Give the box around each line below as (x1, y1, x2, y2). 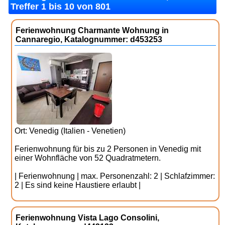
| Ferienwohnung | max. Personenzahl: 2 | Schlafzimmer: (15, 172, 215, 180)
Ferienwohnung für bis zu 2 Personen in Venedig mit (15, 145, 201, 153)
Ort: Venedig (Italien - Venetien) (15, 127, 126, 135)
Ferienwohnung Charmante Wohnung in (16, 26, 169, 35)
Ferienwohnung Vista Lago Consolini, (16, 213, 160, 222)
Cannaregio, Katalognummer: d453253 (16, 35, 163, 44)
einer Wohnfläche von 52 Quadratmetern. (15, 154, 161, 162)
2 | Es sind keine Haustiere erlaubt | (15, 181, 141, 189)
